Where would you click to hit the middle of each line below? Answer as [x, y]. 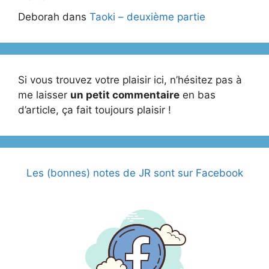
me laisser [44, 95]
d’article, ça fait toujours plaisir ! [95, 110]
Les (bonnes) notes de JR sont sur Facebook [134, 173]
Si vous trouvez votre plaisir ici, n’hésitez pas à [130, 80]
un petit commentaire [125, 95]
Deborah [39, 17]
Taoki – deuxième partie [147, 17]
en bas [198, 95]
